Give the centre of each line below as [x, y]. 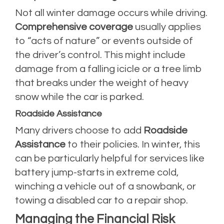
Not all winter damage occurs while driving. [111, 13]
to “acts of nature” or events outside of [104, 41]
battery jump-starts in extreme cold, [97, 172]
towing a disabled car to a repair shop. [101, 200]
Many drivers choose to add [79, 130]
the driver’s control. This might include [100, 55]
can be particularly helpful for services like [110, 158]
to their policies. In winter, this [133, 144]
